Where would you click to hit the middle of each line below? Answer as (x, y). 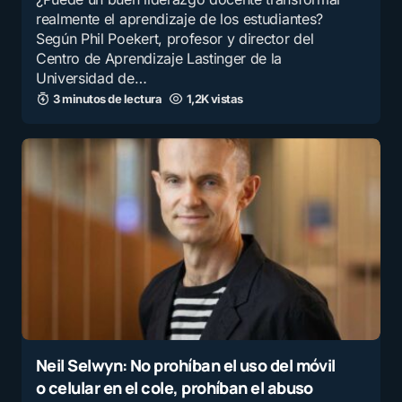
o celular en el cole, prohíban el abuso (175, 388)
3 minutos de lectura (108, 99)
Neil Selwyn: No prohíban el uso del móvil (186, 366)
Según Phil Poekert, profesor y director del (175, 39)
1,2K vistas (214, 99)
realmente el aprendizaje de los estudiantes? (179, 19)
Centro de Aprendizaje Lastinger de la (159, 59)
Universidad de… (92, 79)
